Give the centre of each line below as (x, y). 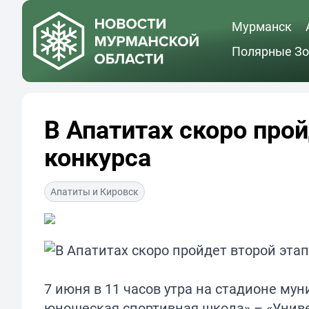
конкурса (98, 157)
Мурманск (262, 26)
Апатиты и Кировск (94, 192)
